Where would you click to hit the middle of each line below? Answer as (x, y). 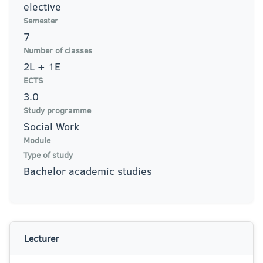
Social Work (51, 127)
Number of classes (58, 50)
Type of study (48, 155)
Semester (41, 21)
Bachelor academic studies (88, 171)
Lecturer (41, 238)
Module (37, 140)
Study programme (57, 110)
